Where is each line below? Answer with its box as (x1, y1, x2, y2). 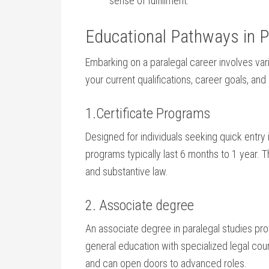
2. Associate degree (85, 197, 194, 214)
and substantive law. (85, 165, 168, 178)
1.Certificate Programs (85, 105, 210, 122)
